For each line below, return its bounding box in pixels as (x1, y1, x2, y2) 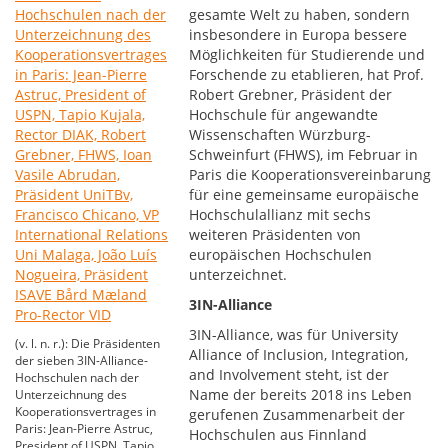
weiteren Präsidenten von (189, 225, 362, 244)
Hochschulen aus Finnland (189, 425, 368, 444)
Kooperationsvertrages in (15, 403, 156, 420)
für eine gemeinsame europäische (189, 185, 420, 204)
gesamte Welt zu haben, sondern (189, 5, 411, 24)
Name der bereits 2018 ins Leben (189, 385, 413, 404)
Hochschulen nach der (15, 369, 139, 386)
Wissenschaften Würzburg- (189, 125, 372, 144)
